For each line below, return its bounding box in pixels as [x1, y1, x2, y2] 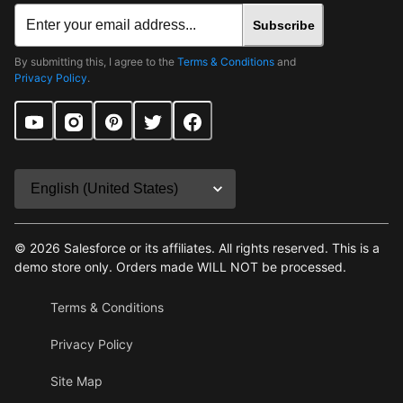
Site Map [50, 373, 103, 390]
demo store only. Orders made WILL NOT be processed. [14, 259, 346, 275]
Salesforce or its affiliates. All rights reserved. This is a [64, 240, 380, 256]
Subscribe [252, 18, 315, 33]
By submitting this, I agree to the [14, 55, 177, 69]
